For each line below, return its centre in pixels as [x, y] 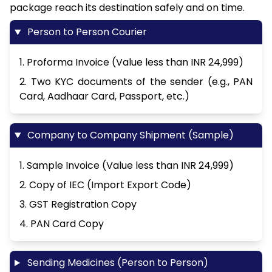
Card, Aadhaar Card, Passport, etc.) [104, 97]
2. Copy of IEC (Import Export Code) [105, 185]
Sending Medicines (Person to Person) [116, 263]
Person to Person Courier [86, 32]
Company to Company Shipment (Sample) [129, 135]
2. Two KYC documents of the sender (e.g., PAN [136, 82]
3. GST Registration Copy [78, 205]
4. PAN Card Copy [62, 224]
